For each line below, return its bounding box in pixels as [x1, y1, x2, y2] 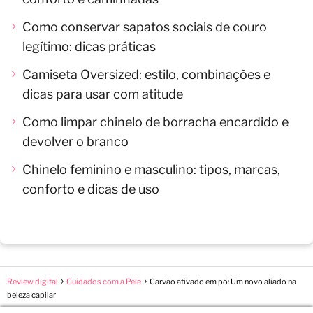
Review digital [7, 276, 58, 286]
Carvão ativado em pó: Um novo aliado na [150, 276, 296, 286]
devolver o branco [22, 133, 129, 149]
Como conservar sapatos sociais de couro [22, 19, 267, 34]
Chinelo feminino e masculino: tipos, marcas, [22, 161, 280, 177]
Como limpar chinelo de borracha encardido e [22, 114, 289, 129]
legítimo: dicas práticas [22, 38, 156, 54]
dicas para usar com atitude [22, 86, 183, 101]
